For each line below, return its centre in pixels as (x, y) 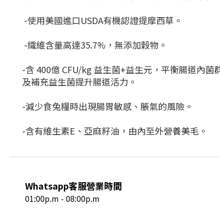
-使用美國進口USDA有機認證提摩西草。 (102, 20)
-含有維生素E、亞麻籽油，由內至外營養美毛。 (116, 131)
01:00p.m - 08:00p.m (62, 198)
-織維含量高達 (51, 45)
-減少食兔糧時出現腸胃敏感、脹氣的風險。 (109, 106)
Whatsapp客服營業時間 (73, 186)
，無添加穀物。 (137, 45)
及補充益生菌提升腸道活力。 (81, 82)
